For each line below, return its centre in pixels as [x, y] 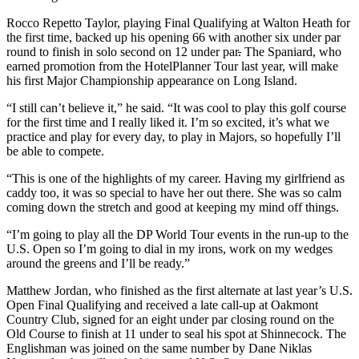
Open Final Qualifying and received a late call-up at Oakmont [162, 305]
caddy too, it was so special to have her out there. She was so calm [174, 192]
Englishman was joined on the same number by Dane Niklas [159, 348]
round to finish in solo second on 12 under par [122, 51]
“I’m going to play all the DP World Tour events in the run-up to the [177, 234]
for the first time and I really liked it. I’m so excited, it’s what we [168, 122]
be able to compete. [55, 151]
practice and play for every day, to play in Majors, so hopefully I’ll [173, 136]
